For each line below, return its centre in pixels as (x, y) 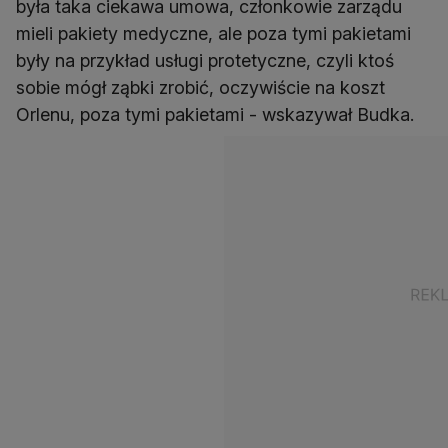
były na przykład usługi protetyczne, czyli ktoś (205, 61)
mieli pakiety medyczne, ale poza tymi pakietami (213, 34)
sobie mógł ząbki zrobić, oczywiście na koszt (200, 88)
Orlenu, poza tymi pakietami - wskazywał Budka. (215, 115)
